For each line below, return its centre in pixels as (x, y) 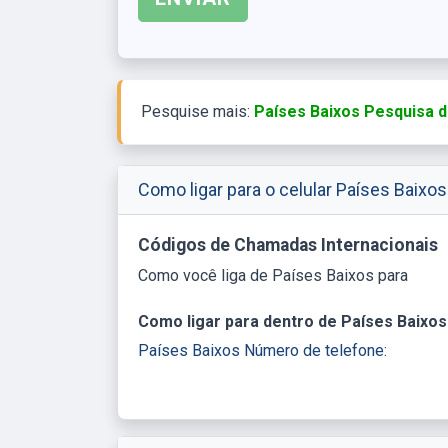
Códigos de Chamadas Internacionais (288, 244)
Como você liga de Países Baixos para (273, 275)
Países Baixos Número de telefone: (262, 350)
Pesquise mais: (197, 111)
